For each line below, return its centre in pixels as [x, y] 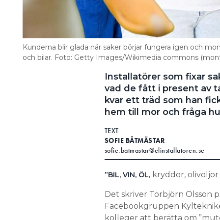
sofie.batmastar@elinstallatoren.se [154, 150]
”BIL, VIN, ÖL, [128, 175]
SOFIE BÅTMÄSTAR [135, 140]
